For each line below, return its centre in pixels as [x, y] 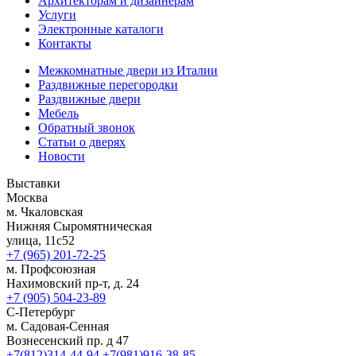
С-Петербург [41, 311]
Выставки [33, 183]
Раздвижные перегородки [108, 84]
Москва [27, 197]
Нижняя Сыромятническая [79, 226]
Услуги [57, 14]
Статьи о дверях [82, 141]
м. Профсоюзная [51, 269]
